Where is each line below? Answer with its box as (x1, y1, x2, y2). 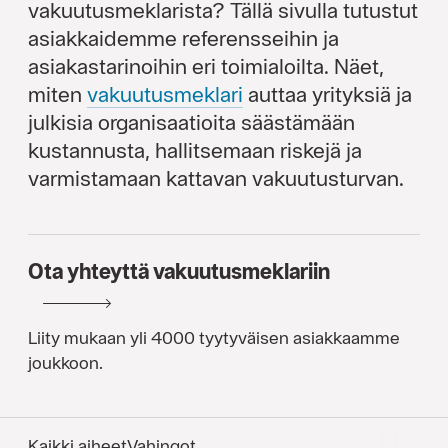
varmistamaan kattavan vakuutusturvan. (28, 165, 404, 192)
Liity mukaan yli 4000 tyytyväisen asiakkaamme (28, 326, 400, 348)
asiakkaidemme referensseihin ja (28, 25, 339, 52)
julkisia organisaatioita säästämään (28, 109, 355, 136)
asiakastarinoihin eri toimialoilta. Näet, (28, 53, 384, 80)
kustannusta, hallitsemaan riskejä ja (28, 137, 362, 164)
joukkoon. (28, 351, 103, 373)
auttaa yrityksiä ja (243, 81, 412, 108)
